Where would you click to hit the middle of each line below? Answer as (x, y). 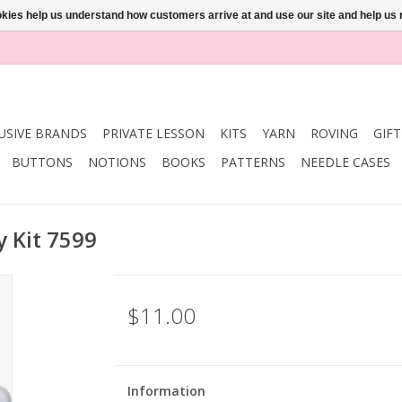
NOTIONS (117, 162)
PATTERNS (253, 162)
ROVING (334, 133)
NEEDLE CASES (345, 162)
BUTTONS (42, 162)
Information (166, 391)
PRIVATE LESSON (153, 133)
